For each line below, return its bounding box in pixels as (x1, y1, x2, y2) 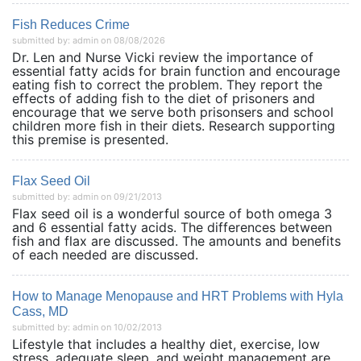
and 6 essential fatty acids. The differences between (12, 219, 332, 235)
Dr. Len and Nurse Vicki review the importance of (12, 49, 313, 65)
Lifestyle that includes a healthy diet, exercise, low (12, 336, 320, 352)
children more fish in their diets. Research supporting (12, 118, 335, 134)
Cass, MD (12, 305, 68, 318)
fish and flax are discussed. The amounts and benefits (12, 233, 341, 249)
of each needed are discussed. (12, 247, 239, 263)
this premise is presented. (12, 131, 168, 147)
